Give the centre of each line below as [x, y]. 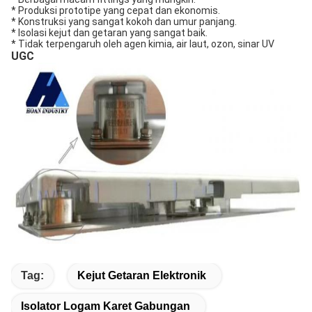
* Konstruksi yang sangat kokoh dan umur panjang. [124, 22]
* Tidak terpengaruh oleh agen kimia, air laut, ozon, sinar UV [143, 44]
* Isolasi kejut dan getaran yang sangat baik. [109, 33]
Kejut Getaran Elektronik [142, 275]
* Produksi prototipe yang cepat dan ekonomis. [116, 10]
